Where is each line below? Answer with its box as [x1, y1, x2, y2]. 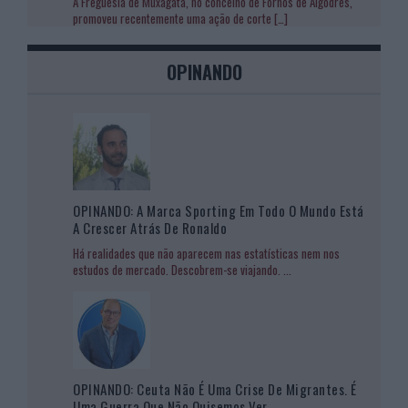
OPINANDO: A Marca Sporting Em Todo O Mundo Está [73, 199, 364, 220]
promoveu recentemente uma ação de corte [73, 8, 274, 27]
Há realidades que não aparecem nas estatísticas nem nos [73, 243, 340, 262]
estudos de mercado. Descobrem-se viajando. [73, 260, 283, 279]
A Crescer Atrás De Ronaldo [73, 217, 227, 238]
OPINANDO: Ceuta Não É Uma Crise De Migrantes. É [73, 378, 357, 399]
